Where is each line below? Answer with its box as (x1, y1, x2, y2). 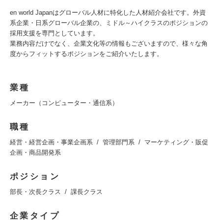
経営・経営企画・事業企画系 (10, 138, 93, 146)
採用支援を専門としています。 (10, 29, 99, 37)
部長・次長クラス (10, 188, 61, 196)
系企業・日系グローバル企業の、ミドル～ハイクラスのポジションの (10, 19, 208, 27)
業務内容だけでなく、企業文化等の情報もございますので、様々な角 (10, 40, 208, 48)
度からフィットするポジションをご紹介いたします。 (10, 50, 163, 58)
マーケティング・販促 (144, 138, 208, 146)
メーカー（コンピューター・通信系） (10, 99, 118, 107)
